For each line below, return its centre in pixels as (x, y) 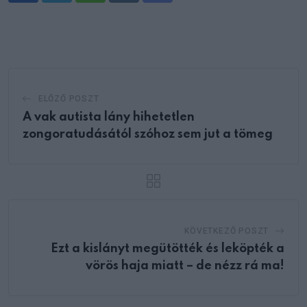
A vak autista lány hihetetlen (109, 117)
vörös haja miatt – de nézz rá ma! (185, 266)
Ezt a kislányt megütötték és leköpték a (168, 248)
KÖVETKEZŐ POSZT (227, 231)
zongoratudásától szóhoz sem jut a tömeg (148, 134)
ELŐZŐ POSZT (69, 98)
